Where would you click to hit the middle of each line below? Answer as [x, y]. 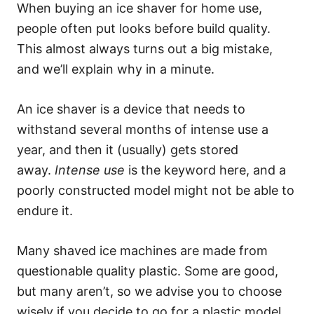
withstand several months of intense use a [143, 129]
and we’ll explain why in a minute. [117, 69]
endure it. [45, 211]
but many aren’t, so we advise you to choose [149, 291]
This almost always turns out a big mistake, [145, 49]
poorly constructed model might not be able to [156, 190]
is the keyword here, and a [205, 170]
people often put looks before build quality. [144, 28]
